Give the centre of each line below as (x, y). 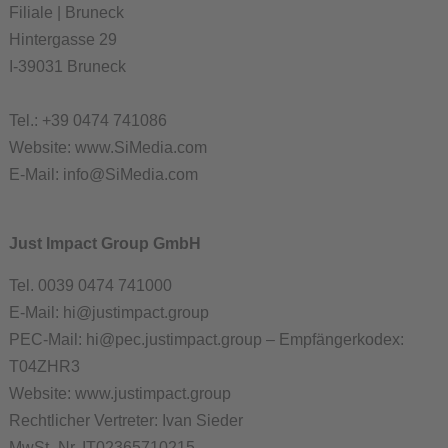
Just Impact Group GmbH (104, 243)
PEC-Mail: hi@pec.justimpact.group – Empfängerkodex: (206, 339)
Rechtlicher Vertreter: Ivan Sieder (125, 420)
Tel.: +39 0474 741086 (87, 120)
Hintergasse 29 (62, 39)
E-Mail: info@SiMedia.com (103, 174)
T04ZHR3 (44, 366)
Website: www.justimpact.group (119, 393)
